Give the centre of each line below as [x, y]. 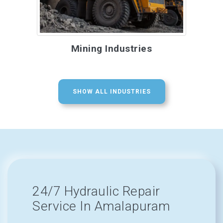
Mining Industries [111, 49]
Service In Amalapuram [101, 206]
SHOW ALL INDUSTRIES [111, 92]
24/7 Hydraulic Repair [96, 191]
